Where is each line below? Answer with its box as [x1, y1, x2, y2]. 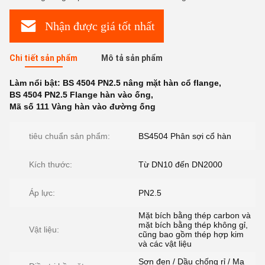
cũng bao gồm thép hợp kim [138, 230, 244, 239]
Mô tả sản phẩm [101, 53, 163, 63]
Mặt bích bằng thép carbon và [138, 211, 251, 220]
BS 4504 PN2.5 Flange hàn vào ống [9, 90, 151, 99]
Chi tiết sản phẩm [9, 53, 77, 63]
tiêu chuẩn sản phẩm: [29, 131, 110, 141]
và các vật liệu [138, 239, 192, 248]
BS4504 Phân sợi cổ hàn [138, 131, 231, 141]
